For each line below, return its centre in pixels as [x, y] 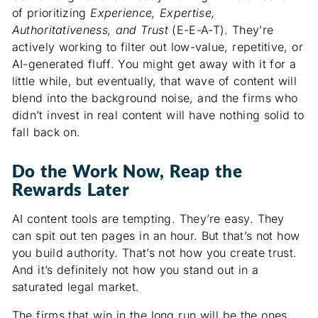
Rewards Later [70, 190]
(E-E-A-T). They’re [221, 30]
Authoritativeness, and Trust [90, 30]
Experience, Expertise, [153, 13]
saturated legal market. [76, 287]
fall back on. [46, 132]
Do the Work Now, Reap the [127, 171]
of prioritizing [51, 13]
